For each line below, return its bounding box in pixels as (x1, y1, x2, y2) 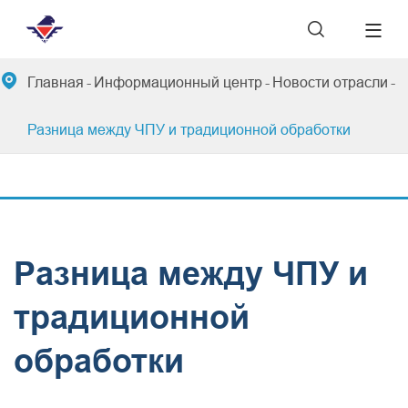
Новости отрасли (272, 74, 388, 91)
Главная (27, 74, 84, 91)
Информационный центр (94, 74, 262, 91)
